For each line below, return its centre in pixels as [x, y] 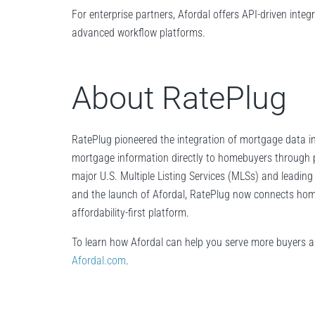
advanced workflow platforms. [139, 32]
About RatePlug [179, 98]
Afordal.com [99, 260]
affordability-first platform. [130, 212]
